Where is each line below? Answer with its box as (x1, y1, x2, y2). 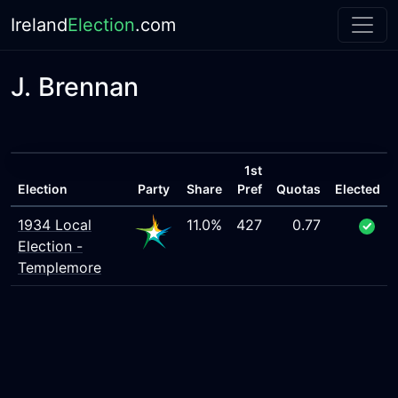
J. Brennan (11, 71, 139, 102)
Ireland (11, 14, 68, 36)
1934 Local (18, 216, 92, 234)
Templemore (18, 259, 101, 276)
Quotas (276, 181, 321, 196)
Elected (335, 181, 380, 196)
